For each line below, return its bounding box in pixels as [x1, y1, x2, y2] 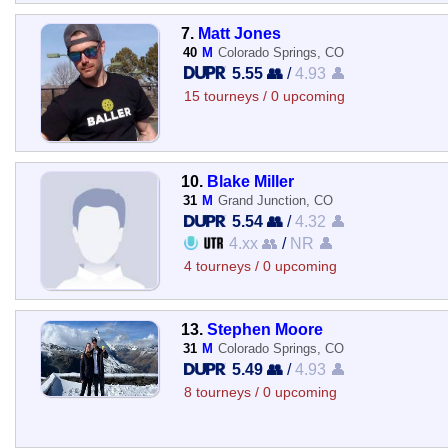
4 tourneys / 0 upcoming [183, 258, 337, 274]
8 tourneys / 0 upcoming [183, 385, 337, 400]
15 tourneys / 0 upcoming [183, 88, 345, 104]
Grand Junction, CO [217, 192, 333, 208]
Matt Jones [197, 23, 281, 42]
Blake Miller [206, 171, 294, 190]
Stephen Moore [206, 320, 323, 338]
